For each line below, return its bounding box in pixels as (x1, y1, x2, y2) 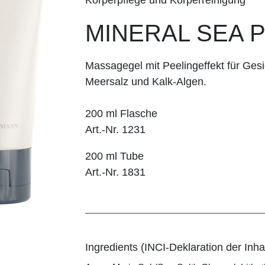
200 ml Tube (85, 150, 144, 162)
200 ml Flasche (85, 107, 157, 119)
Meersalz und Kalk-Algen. (85, 75, 206, 88)
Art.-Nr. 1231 (85, 123, 146, 135)
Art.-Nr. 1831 (85, 166, 146, 178)
